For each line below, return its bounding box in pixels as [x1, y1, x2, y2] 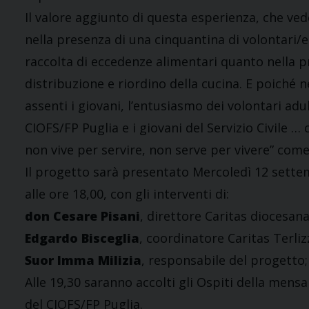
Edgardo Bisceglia [25, 230, 139, 247]
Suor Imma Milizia [25, 252, 141, 269]
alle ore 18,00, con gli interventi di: [25, 186, 229, 203]
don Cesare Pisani [25, 208, 140, 225]
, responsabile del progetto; [141, 252, 308, 269]
